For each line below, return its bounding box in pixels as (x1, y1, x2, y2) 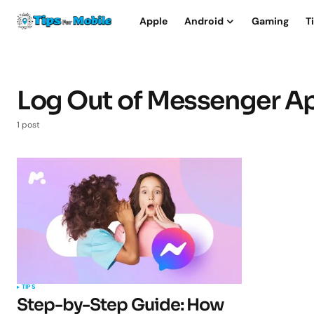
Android (184, 14, 224, 27)
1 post (17, 119, 40, 130)
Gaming (252, 14, 289, 27)
